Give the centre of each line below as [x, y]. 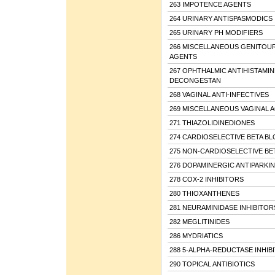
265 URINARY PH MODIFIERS [216, 32]
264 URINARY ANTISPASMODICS [221, 18]
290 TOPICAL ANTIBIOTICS [212, 264]
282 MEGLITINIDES [199, 221]
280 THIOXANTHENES [204, 193]
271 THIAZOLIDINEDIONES [212, 122]
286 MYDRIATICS [196, 235]
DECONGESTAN [195, 80]
